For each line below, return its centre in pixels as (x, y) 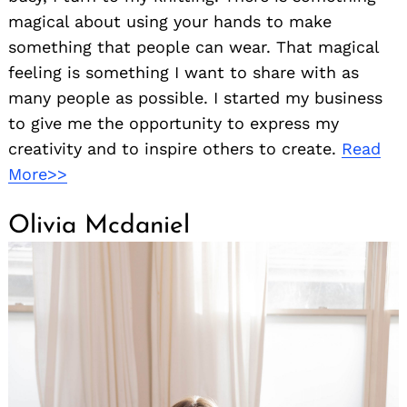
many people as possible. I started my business (195, 97)
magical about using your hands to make (170, 21)
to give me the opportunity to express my (174, 123)
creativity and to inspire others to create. (175, 148)
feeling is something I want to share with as (184, 72)
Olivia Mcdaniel (99, 226)
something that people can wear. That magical (194, 46)
